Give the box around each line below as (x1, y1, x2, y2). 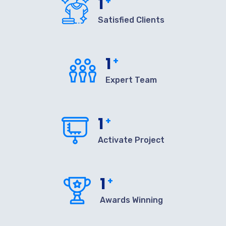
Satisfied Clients (98, 15, 164, 25)
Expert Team (105, 75, 157, 85)
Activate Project (98, 135, 164, 145)
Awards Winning (99, 195, 163, 205)
